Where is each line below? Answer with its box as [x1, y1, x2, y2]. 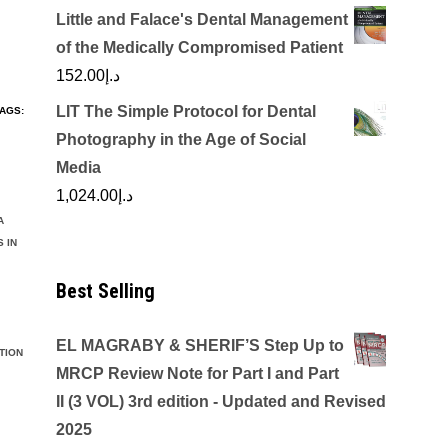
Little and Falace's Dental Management [56, 11, 348, 28]
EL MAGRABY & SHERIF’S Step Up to [56, 337, 344, 354]
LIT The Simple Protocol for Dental [56, 103, 316, 120]
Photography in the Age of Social [56, 131, 306, 148]
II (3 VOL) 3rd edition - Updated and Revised [56, 393, 386, 410]
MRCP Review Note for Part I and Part [56, 365, 339, 382]
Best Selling [56, 279, 155, 303]
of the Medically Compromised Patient [56, 39, 343, 56]
